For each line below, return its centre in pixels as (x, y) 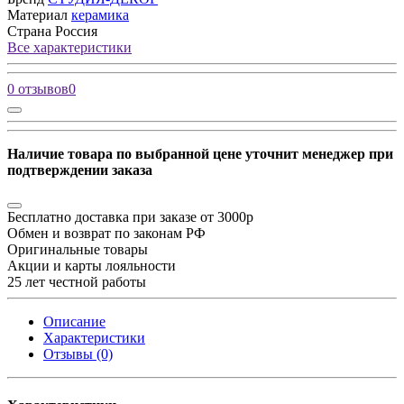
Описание (74, 322)
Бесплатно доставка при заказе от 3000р (130, 217)
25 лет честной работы (77, 282)
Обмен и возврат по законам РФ (106, 234)
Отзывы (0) (78, 354)
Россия (76, 32)
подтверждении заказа (80, 170)
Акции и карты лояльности (92, 266)
